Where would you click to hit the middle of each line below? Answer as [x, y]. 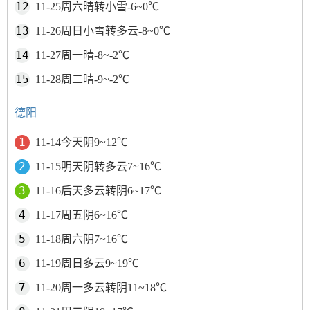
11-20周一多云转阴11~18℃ [101, 288]
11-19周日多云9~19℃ [87, 263]
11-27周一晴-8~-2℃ [82, 55]
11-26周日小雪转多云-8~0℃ [103, 31]
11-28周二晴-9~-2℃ [82, 79]
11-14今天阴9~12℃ [82, 142]
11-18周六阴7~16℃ [82, 239]
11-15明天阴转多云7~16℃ [98, 166]
